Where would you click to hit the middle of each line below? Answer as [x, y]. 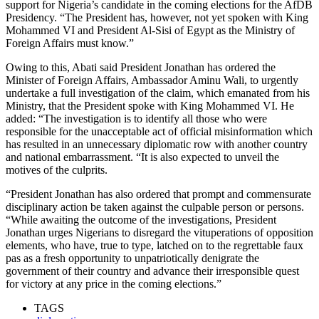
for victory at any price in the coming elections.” [114, 283]
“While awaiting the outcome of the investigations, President [141, 219]
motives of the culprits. [57, 169]
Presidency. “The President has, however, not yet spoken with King [157, 17]
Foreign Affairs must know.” [70, 43]
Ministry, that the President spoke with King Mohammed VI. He [150, 105]
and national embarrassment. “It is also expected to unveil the [142, 157]
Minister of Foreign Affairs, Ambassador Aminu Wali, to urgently [152, 80]
